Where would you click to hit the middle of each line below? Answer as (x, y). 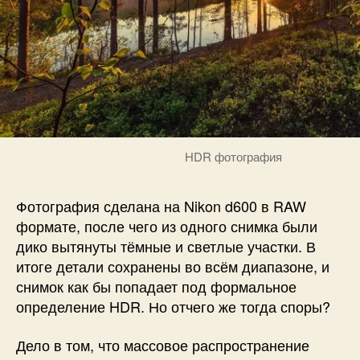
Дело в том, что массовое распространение (163, 344)
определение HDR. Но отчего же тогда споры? (173, 307)
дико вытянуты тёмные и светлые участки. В (166, 246)
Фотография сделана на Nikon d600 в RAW (161, 206)
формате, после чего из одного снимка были (167, 226)
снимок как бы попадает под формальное (156, 286)
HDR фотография (233, 157)
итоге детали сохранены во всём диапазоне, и (173, 266)
